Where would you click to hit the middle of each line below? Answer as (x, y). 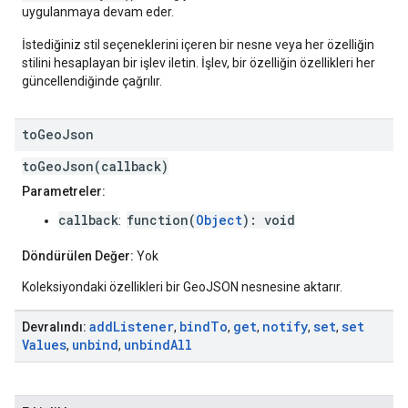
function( (161, 220)
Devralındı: (54, 327)
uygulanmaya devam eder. (98, 12)
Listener (143, 327)
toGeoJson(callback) (95, 167)
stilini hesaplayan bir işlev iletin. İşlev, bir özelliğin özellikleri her (199, 63)
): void (269, 220)
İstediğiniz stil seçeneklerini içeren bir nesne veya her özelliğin (198, 45)
